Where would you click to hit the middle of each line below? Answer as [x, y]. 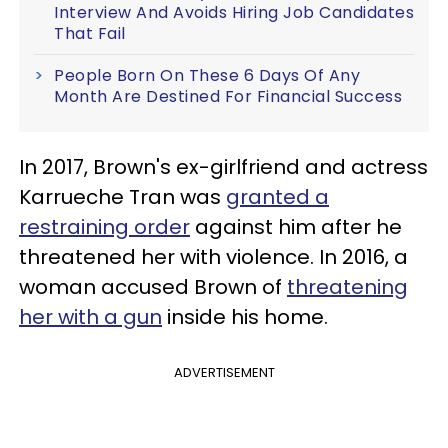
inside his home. [245, 316]
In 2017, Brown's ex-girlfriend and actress [223, 166]
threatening [347, 286]
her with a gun [90, 316]
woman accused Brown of [153, 286]
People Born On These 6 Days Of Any [207, 75]
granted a [277, 196]
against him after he [296, 226]
